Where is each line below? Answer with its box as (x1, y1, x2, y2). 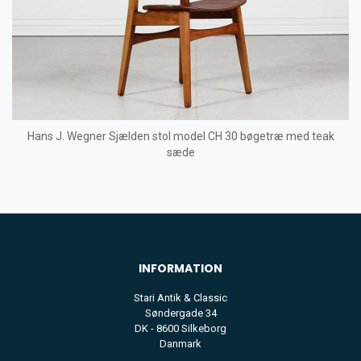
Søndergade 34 (144, 307, 217, 320)
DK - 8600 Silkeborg (135, 322, 226, 335)
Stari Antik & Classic (134, 292, 227, 305)
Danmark (160, 338, 201, 351)
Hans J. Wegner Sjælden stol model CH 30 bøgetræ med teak (27, 130, 334, 143)
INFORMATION (139, 260, 222, 277)
